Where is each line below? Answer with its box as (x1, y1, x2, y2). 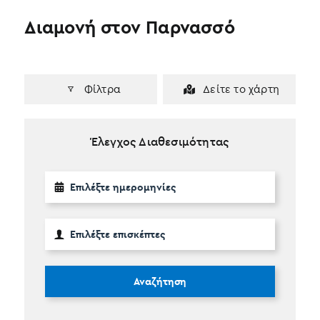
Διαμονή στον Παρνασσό (24, 15, 235, 39)
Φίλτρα (84, 81, 121, 96)
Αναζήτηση (133, 274, 186, 288)
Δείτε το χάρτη (203, 81, 279, 96)
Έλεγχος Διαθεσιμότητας (91, 134, 229, 149)
